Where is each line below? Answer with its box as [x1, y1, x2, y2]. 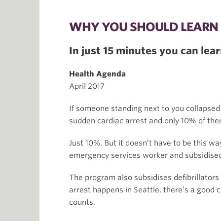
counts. [69, 198, 95, 207]
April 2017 [69, 82, 105, 91]
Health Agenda [69, 70, 126, 78]
